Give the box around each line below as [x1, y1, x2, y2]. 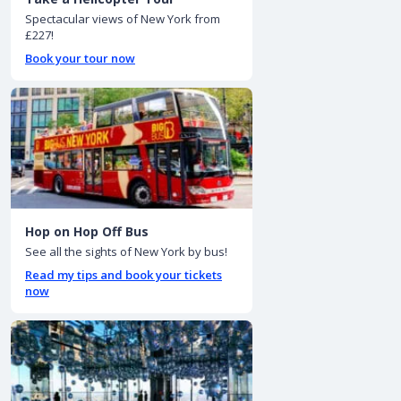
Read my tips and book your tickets [25, 267, 222, 284]
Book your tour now [25, 50, 135, 67]
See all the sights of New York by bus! [25, 243, 227, 260]
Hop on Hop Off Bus [25, 223, 149, 241]
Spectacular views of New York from [25, 11, 220, 28]
